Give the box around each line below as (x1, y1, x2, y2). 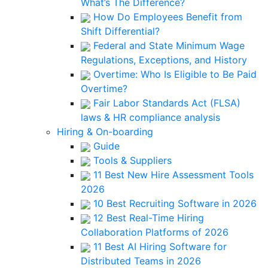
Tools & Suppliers (90, 154, 172, 166)
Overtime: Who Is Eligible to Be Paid (90, 68, 257, 80)
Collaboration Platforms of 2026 (81, 226, 229, 238)
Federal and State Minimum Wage (90, 39, 245, 51)
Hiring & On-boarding (57, 126, 153, 138)
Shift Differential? (81, 25, 160, 37)
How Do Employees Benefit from (90, 11, 242, 23)
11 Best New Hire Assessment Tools (90, 169, 254, 181)
